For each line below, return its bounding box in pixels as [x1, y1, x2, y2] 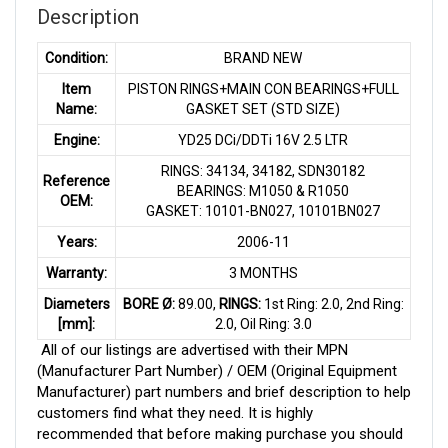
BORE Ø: [122, 295, 175, 312]
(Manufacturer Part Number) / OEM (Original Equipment [37, 361, 397, 380]
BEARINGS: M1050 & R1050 [177, 182, 349, 199]
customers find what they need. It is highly [37, 403, 313, 422]
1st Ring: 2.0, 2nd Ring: [260, 295, 404, 312]
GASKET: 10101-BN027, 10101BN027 [146, 202, 380, 219]
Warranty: [46, 264, 107, 281]
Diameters [43, 295, 110, 312]
